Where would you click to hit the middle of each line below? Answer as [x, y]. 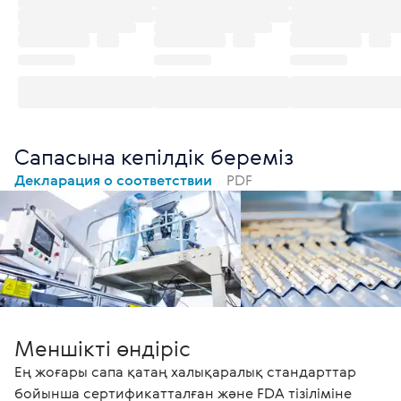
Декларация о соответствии [115, 179]
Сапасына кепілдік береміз [154, 156]
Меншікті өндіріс [102, 348]
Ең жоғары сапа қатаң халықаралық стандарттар [185, 371]
